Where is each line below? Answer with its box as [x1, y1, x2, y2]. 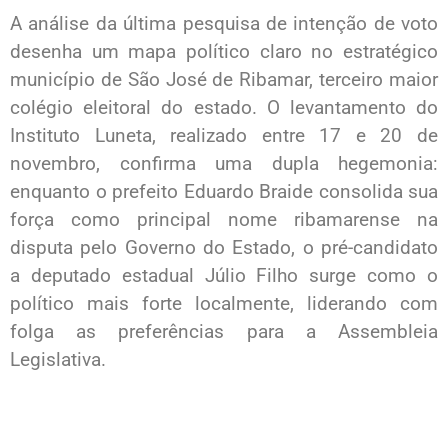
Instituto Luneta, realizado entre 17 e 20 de [10, 124, 438, 148]
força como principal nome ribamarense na [10, 208, 438, 232]
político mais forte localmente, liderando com [10, 292, 438, 316]
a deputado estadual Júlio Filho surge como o [10, 264, 438, 288]
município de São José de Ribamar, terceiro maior [10, 68, 438, 92]
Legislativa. [10, 348, 106, 372]
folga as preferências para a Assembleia [10, 320, 438, 344]
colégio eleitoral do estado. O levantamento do [10, 96, 438, 120]
